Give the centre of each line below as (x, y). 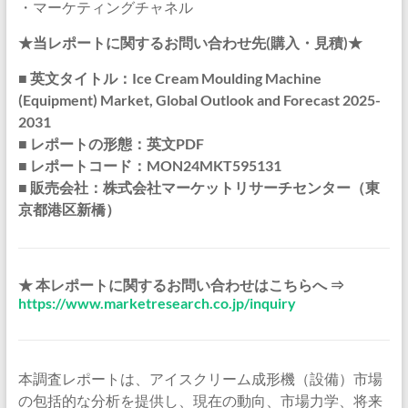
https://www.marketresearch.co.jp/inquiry (157, 303)
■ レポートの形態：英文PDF (111, 143)
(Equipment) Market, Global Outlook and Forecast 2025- (199, 100)
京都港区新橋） (69, 209)
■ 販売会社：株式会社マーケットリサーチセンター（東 (199, 187)
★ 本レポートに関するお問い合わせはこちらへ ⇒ (181, 285)
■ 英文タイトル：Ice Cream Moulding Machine (169, 78)
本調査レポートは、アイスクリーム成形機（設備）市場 (200, 378)
